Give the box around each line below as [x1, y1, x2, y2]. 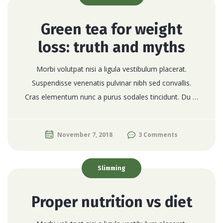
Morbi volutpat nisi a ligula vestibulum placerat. [36, 64, 187, 74]
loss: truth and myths [38, 38, 185, 56]
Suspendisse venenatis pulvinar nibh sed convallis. [32, 78, 191, 88]
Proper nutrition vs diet [31, 193, 192, 211]
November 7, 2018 [57, 130, 112, 139]
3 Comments [138, 130, 178, 139]
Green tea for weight [41, 20, 182, 38]
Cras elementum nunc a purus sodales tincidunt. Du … [25, 92, 198, 102]
